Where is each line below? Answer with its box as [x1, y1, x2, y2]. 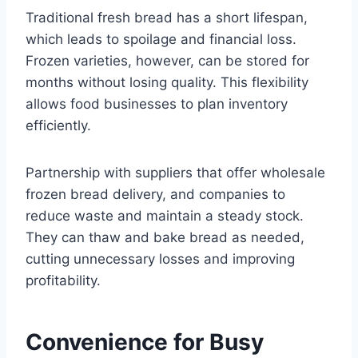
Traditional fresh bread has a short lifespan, [26, 10, 308, 26]
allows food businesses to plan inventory [26, 96, 288, 113]
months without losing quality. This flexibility [26, 74, 308, 91]
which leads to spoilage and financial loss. [26, 31, 296, 48]
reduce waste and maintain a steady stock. [26, 208, 304, 225]
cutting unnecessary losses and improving [26, 251, 295, 268]
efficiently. [26, 117, 91, 134]
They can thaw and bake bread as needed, [26, 229, 304, 246]
